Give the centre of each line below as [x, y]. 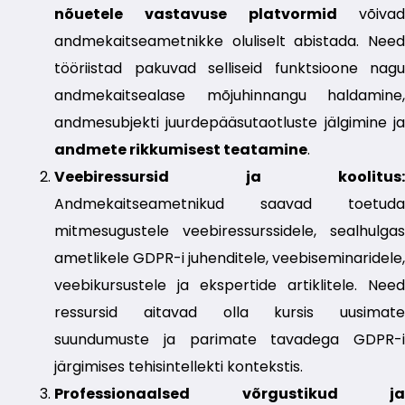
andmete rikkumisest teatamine [181, 150]
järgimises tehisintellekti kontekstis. [179, 367]
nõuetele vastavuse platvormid [207, 14]
